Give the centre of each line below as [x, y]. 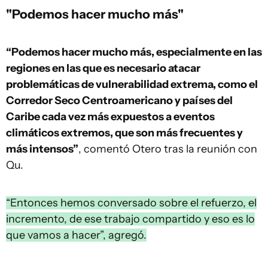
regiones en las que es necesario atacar [103, 68]
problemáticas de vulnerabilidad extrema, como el [132, 84]
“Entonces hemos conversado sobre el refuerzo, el [131, 203]
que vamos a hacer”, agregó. [76, 235]
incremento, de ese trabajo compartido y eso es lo [130, 219]
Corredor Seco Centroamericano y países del [119, 100]
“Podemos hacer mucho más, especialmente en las [134, 52]
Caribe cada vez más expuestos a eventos [110, 117]
